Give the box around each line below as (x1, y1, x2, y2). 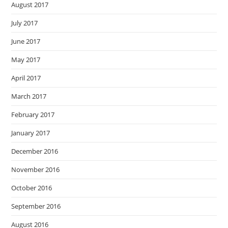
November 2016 (11, 164, 60, 174)
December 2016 (11, 146, 59, 156)
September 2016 (11, 201, 61, 211)
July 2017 (11, 18, 38, 27)
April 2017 (11, 73, 41, 82)
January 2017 (11, 128, 50, 137)
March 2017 (11, 91, 47, 101)
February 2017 (11, 109, 55, 119)
